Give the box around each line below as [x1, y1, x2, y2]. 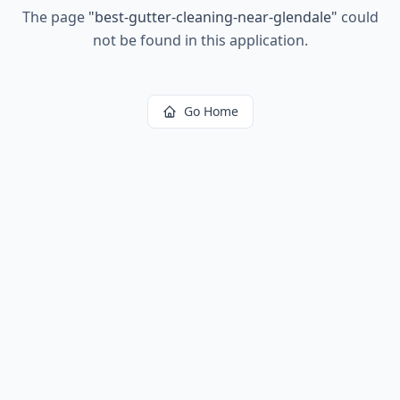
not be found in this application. [92, 30, 308, 50]
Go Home [183, 103, 238, 120]
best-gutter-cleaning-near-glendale [94, 7, 331, 27]
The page [21, 7, 88, 27]
